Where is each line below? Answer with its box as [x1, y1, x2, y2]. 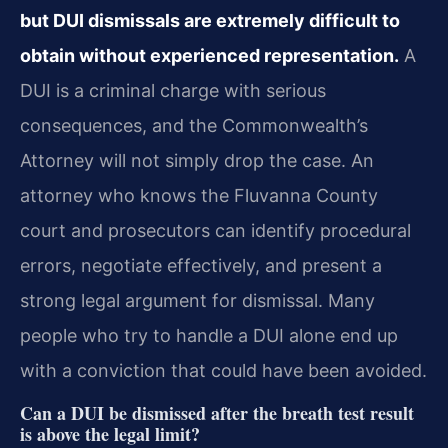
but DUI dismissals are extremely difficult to [20, 10, 400, 32]
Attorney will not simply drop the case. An [20, 150, 374, 172]
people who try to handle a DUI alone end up [20, 325, 398, 347]
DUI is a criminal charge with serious [20, 80, 326, 102]
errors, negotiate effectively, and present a [20, 255, 382, 277]
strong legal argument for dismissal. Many [20, 290, 375, 312]
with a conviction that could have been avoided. [20, 360, 427, 382]
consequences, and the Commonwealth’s [20, 115, 368, 137]
